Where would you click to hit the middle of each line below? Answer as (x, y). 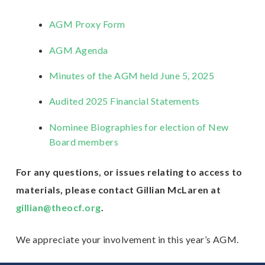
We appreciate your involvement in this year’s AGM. (128, 239)
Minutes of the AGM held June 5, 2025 (132, 75)
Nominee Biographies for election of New (139, 127)
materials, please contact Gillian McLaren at (118, 189)
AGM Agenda (78, 50)
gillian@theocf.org (58, 207)
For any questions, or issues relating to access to (129, 172)
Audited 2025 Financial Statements (124, 101)
